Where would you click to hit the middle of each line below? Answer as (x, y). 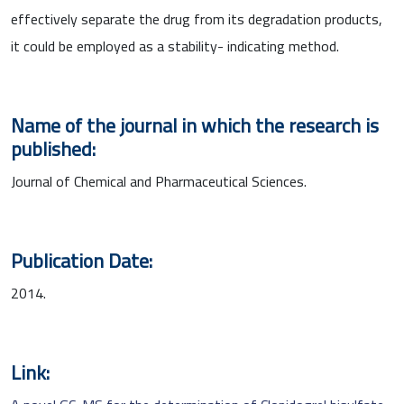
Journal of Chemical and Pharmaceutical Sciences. (159, 181)
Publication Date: (82, 260)
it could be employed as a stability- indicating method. (175, 46)
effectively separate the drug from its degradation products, (197, 18)
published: (53, 148)
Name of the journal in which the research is (195, 125)
